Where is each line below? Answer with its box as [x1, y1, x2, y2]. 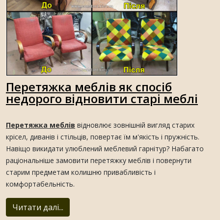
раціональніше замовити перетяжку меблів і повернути [6, 156, 192, 165]
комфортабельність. [6, 179, 75, 189]
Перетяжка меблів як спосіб [6, 79, 172, 95]
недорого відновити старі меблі [6, 90, 198, 107]
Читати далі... [12, 202, 63, 213]
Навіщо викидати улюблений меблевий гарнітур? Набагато [6, 144, 204, 154]
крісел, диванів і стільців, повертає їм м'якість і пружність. [6, 132, 199, 142]
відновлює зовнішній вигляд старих [75, 120, 194, 130]
